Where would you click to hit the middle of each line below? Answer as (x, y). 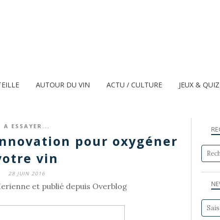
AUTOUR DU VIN (63, 85)
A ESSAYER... (27, 126)
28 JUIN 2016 (27, 173)
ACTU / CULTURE (134, 85)
